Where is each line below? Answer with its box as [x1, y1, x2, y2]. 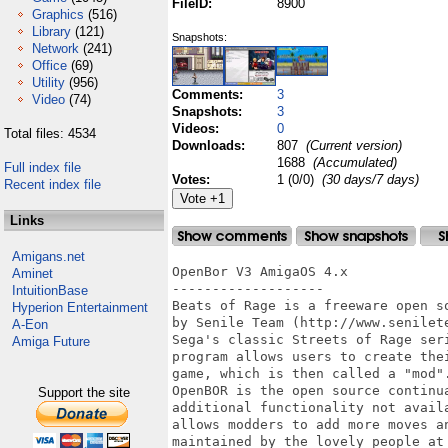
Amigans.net [12, 249, 85, 264]
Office [32, 58, 67, 73]
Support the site [38, 385, 130, 400]
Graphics [32, 7, 84, 22]
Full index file [4, 160, 81, 175]
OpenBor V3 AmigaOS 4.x [172, 264, 348, 279]
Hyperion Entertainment [12, 300, 148, 315]
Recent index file [4, 177, 101, 192]
